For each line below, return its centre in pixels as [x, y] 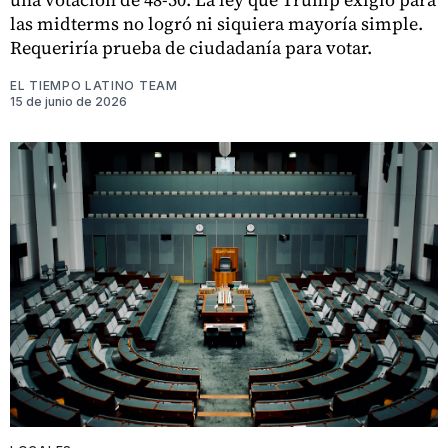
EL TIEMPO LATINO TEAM [94, 86]
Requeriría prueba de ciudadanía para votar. [191, 48]
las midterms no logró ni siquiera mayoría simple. [216, 24]
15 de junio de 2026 [68, 102]
